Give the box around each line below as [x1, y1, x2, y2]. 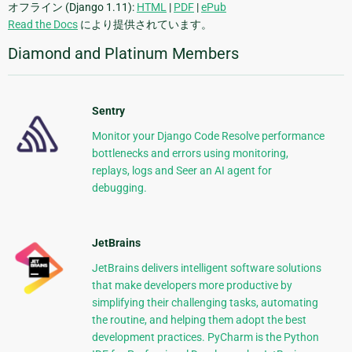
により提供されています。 [78, 18, 212, 31]
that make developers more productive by [91, 279, 292, 292]
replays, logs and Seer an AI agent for [91, 164, 272, 178]
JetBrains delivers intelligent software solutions [91, 262, 321, 275]
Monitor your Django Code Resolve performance [91, 130, 324, 143]
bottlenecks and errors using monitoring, [91, 147, 288, 160]
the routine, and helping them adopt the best [91, 313, 306, 327]
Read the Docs [8, 18, 78, 31]
